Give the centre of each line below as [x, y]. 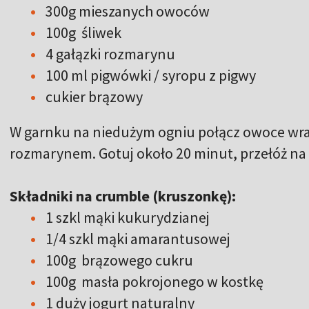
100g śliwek [83, 32]
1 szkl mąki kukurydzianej [128, 217]
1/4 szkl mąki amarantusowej [138, 238]
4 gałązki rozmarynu [110, 53]
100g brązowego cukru [119, 260]
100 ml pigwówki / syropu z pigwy [151, 75]
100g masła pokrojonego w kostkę [154, 281]
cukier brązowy [94, 96]
